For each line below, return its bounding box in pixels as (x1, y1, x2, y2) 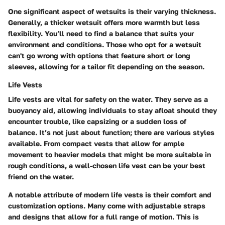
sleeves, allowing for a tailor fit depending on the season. (8, 62, 204, 71)
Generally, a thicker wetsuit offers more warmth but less (8, 18, 200, 27)
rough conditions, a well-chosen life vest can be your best (8, 161, 205, 170)
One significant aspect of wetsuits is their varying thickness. (8, 7, 216, 16)
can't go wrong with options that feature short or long (8, 51, 190, 60)
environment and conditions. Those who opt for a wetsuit (8, 40, 201, 49)
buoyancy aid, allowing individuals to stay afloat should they (8, 105, 217, 115)
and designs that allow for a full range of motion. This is (8, 212, 199, 221)
